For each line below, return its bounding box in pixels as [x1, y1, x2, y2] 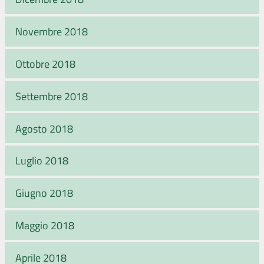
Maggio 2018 [15, 217, 74, 232]
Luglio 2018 [15, 153, 68, 168]
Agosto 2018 [15, 121, 73, 136]
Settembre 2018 [15, 88, 88, 103]
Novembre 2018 [15, 24, 88, 39]
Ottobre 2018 [15, 56, 75, 71]
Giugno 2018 [15, 186, 73, 200]
